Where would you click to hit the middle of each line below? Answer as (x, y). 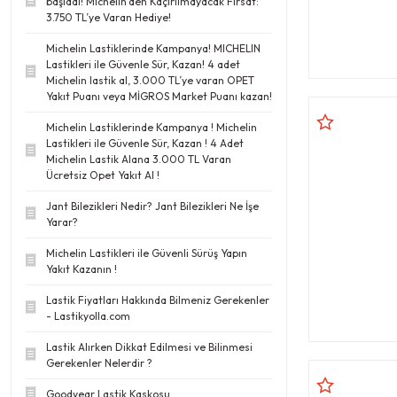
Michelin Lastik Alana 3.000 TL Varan (139, 159)
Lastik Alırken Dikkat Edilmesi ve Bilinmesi (149, 346)
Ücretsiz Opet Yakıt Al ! (103, 175)
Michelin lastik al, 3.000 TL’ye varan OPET (150, 80)
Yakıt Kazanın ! (82, 269)
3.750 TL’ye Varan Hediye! (109, 17)
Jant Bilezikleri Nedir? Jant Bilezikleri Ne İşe (152, 206)
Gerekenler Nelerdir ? (99, 362)
